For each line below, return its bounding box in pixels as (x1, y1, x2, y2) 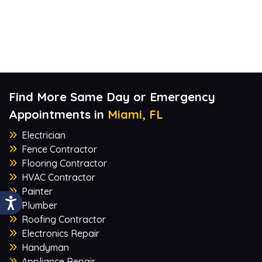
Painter (22, 185, 53, 197)
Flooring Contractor (22, 157, 107, 169)
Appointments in (9, 106, 108, 122)
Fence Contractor (22, 143, 97, 155)
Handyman (22, 241, 69, 253)
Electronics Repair (22, 227, 99, 239)
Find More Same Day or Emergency (9, 89, 215, 104)
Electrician (22, 129, 65, 141)
